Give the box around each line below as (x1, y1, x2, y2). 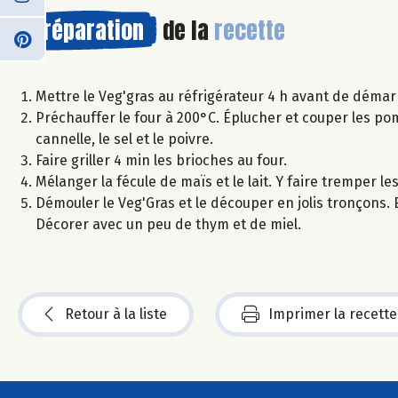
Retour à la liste (65, 305, 167, 322)
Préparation (31, 12, 144, 48)
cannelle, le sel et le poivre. (36, 130, 213, 147)
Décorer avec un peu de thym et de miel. (36, 215, 301, 233)
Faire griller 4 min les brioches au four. (36, 151, 287, 169)
